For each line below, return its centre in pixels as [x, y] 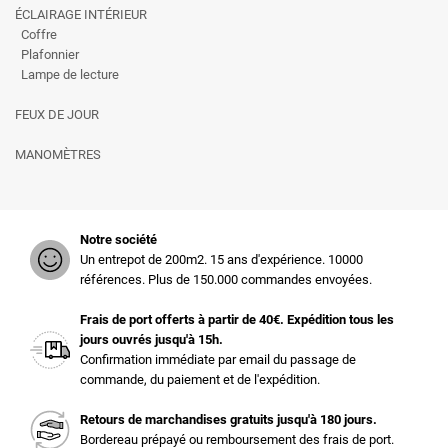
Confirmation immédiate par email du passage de [218, 359]
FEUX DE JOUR [57, 114]
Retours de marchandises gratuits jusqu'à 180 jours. [228, 419]
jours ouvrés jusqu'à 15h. [151, 339]
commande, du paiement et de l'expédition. [200, 379]
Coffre [36, 34]
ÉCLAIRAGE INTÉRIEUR [81, 14]
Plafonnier [47, 54]
